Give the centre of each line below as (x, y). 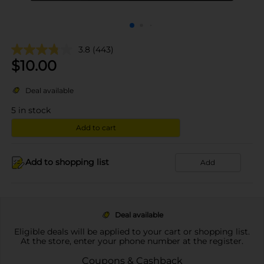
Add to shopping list (67, 162)
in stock (34, 110)
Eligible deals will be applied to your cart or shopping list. (132, 231)
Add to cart (96, 127)
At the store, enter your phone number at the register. (132, 241)
